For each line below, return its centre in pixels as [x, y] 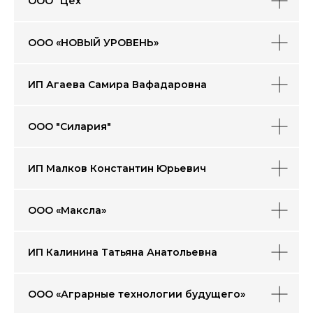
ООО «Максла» [67, 210]
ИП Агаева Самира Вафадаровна [117, 85]
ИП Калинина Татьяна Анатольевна [123, 252]
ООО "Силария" [70, 126]
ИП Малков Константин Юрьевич [117, 168]
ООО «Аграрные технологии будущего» [137, 294]
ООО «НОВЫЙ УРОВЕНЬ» [93, 43]
